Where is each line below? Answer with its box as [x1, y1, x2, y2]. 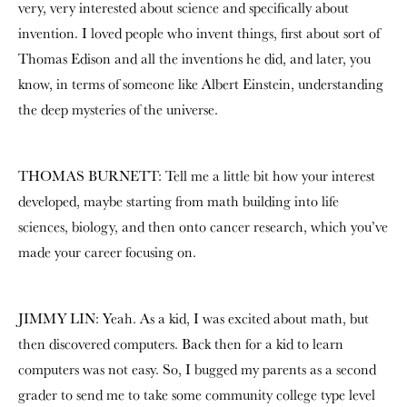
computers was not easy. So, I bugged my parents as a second [18, 360, 376, 379]
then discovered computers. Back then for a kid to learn [18, 334, 343, 353]
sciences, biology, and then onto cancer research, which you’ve [18, 217, 388, 236]
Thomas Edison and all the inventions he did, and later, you [18, 49, 371, 68]
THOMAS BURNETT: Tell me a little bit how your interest [18, 166, 375, 185]
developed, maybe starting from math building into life [18, 192, 339, 211]
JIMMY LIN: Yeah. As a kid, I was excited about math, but [18, 309, 369, 328]
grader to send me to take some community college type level [18, 385, 375, 404]
